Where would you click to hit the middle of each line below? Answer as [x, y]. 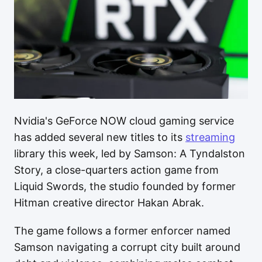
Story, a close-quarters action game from [116, 170]
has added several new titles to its [100, 137]
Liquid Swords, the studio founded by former [125, 186]
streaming [210, 137]
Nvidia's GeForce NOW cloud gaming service [124, 121]
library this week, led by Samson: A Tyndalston [130, 154]
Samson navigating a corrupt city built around [127, 247]
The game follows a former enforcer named [122, 231]
